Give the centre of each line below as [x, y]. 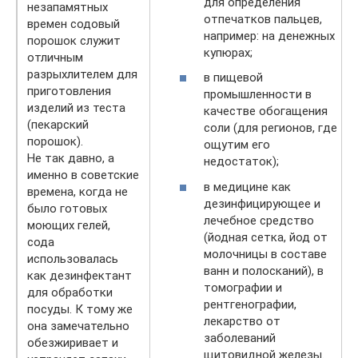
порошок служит [74, 40]
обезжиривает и [73, 342]
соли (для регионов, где [270, 128]
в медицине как [247, 187]
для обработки [70, 292]
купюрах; [228, 52]
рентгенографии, [250, 304]
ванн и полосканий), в [264, 270]
